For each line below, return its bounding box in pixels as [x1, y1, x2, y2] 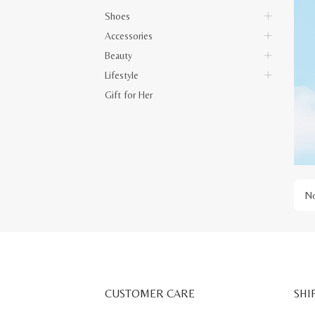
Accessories [105, 30, 153, 41]
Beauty [105, 50, 133, 61]
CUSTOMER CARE [105, 287, 195, 300]
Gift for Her [105, 89, 153, 101]
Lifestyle [105, 70, 139, 81]
